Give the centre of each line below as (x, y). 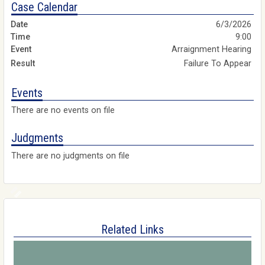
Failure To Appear (219, 63)
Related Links (132, 229)
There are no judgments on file (70, 156)
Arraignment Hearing (213, 49)
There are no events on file (63, 111)
